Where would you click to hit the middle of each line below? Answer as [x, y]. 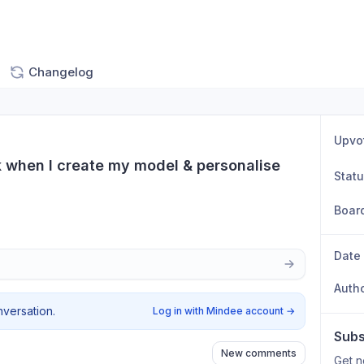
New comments [259, 353]
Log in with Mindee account [219, 311]
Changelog [61, 72]
